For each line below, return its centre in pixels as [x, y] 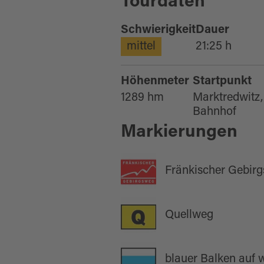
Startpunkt [222, 81]
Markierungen [179, 133]
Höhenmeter [155, 81]
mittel [141, 47]
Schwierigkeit [159, 30]
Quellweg [189, 215]
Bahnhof [215, 112]
